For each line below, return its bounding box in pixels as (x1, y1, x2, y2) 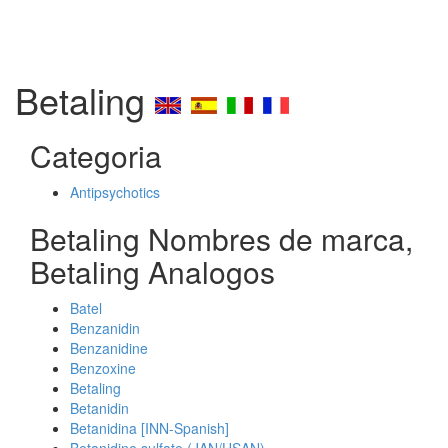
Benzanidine (70, 338, 148, 358)
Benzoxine (70, 358, 136, 378)
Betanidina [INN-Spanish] (70, 418, 229, 438)
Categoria (30, 134, 162, 177)
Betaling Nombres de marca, (30, 217, 413, 260)
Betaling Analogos (30, 250, 275, 293)
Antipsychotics (70, 182, 160, 202)
